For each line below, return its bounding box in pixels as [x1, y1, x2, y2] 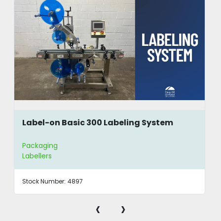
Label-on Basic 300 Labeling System [22, 116, 174, 128]
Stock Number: [22, 177, 66, 186]
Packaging [22, 141, 58, 151]
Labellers [22, 151, 52, 161]
